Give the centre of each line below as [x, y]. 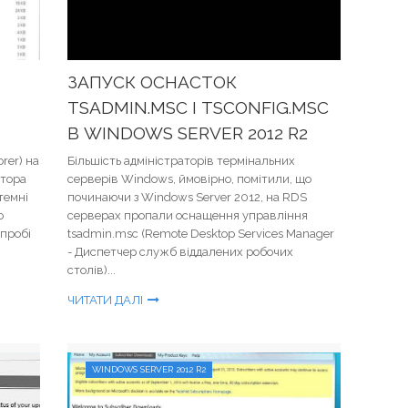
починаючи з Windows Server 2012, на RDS [187, 197]
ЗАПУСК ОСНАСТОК [152, 82]
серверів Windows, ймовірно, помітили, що [189, 179]
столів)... [92, 270]
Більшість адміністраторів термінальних [181, 161]
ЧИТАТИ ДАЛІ [105, 300]
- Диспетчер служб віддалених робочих [180, 252]
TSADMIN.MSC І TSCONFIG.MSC [198, 107]
